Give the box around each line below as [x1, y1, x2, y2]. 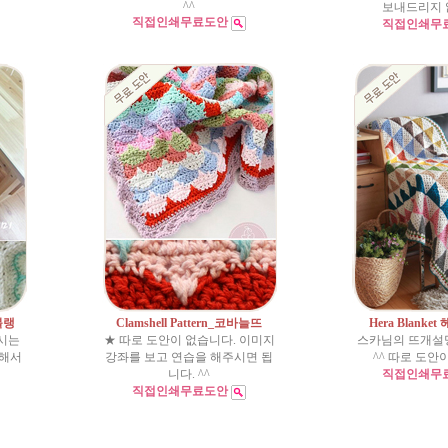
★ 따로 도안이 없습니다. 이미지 [103, 333, 275, 347]
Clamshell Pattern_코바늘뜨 [116, 316, 262, 330]
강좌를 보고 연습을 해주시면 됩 [105, 350, 273, 364]
